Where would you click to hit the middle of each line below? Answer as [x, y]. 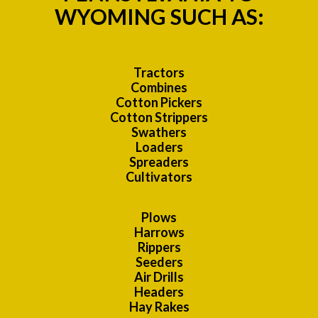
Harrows [159, 232]
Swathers [159, 132]
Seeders [159, 262]
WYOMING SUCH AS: [159, 17]
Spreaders [159, 162]
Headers [159, 292]
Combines [159, 88]
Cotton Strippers [159, 117]
